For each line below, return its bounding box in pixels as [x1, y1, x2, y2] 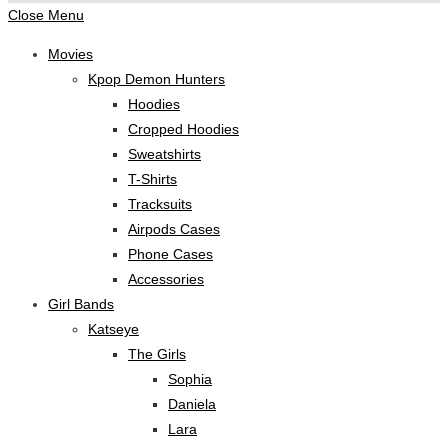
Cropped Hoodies [128, 120, 239, 137]
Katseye [88, 320, 139, 337]
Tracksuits [128, 195, 192, 212]
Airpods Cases [128, 220, 220, 237]
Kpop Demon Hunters [88, 70, 225, 87]
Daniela [168, 395, 216, 412]
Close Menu [8, 6, 84, 23]
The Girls [128, 345, 186, 362]
